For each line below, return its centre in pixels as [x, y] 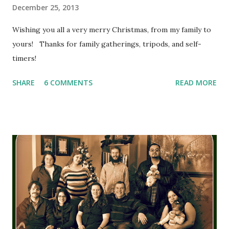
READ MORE [196, 83]
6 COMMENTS [68, 83]
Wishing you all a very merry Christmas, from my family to [112, 30]
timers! [24, 59]
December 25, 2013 [45, 8]
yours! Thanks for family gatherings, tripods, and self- [107, 44]
